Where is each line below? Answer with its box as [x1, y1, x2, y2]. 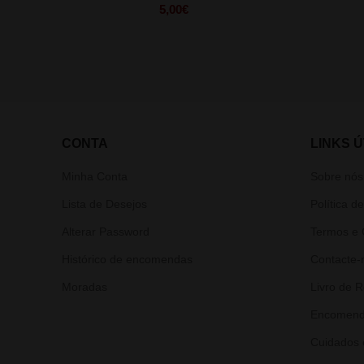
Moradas [62, 279, 107, 293]
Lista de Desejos [62, 197, 147, 210]
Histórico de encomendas [62, 252, 193, 266]
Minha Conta [62, 169, 128, 183]
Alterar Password [62, 224, 149, 238]
